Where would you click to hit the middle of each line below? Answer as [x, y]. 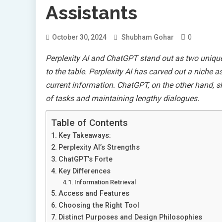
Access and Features [94, 194]
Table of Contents [89, 123]
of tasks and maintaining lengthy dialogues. [122, 99]
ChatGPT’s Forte [85, 160]
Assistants [91, 13]
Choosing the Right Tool [99, 206]
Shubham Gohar [148, 37]
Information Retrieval [105, 182]
